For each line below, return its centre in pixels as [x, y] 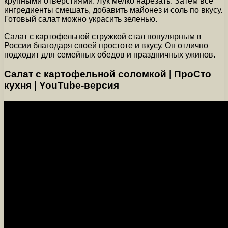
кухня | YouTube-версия [62, 85]
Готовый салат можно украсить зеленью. [81, 19]
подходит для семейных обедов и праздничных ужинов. [110, 54]
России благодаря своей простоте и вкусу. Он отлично [106, 45]
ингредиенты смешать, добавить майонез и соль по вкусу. [113, 10]
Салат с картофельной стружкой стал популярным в [103, 36]
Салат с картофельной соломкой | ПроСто [108, 74]
